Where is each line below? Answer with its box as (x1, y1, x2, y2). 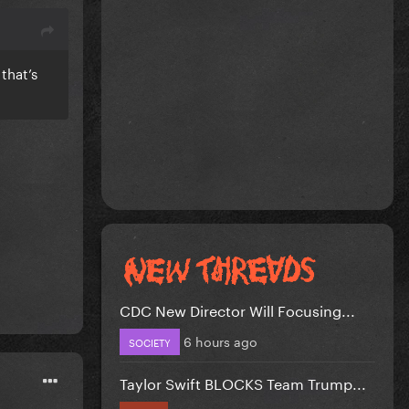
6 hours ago (184, 330, 257, 351)
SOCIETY (129, 332, 171, 350)
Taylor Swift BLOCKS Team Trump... (120, 370, 366, 393)
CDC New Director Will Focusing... (120, 297, 355, 320)
